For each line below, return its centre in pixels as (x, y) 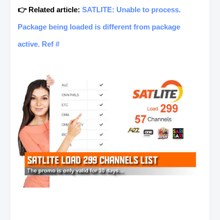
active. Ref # (39, 44)
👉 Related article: (50, 9)
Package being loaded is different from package (99, 27)
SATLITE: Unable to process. (131, 9)
